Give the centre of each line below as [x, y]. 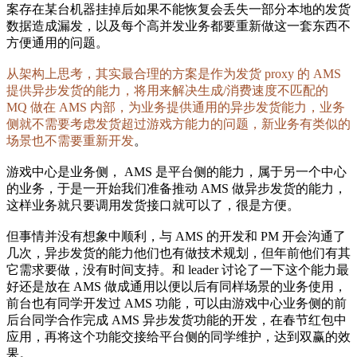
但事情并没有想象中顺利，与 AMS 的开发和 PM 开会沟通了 [176, 236]
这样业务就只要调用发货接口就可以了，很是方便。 [153, 205]
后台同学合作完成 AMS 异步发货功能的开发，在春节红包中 [177, 320]
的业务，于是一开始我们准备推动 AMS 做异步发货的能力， [177, 188]
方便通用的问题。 [57, 43]
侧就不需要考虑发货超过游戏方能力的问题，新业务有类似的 [178, 124]
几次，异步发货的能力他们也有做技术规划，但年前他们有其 [178, 253]
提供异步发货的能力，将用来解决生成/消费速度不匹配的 [167, 90]
